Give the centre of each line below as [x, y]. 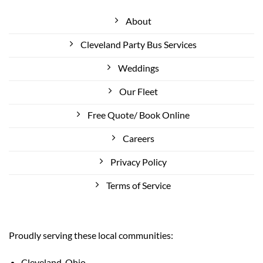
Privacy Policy [139, 161]
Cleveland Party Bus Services [139, 44]
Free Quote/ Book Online [139, 114]
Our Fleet [139, 91]
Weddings [139, 68]
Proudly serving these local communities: [91, 235]
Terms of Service [139, 185]
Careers [139, 138]
